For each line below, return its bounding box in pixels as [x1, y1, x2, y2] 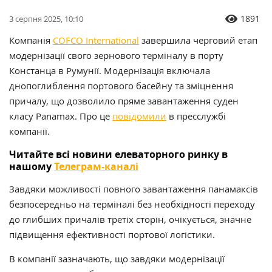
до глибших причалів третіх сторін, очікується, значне [9, 213, 251, 226]
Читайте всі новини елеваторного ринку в [9, 148, 228, 161]
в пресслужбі [166, 110, 226, 123]
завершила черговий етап [139, 34, 257, 47]
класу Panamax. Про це [9, 110, 112, 123]
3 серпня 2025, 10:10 [9, 13, 83, 25]
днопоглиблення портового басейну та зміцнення [9, 80, 233, 92]
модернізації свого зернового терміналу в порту [9, 49, 223, 62]
